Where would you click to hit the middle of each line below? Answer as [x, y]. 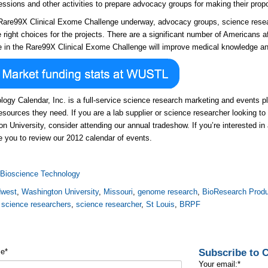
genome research [168, 192]
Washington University [60, 192]
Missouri [118, 192]
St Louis [161, 204]
